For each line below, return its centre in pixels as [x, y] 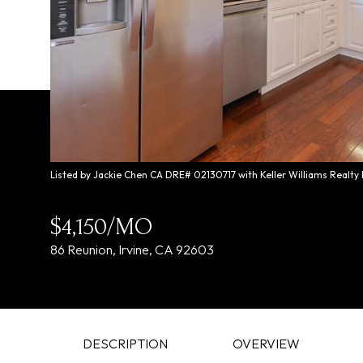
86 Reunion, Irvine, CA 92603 [132, 250]
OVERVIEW [266, 344]
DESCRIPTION [125, 344]
